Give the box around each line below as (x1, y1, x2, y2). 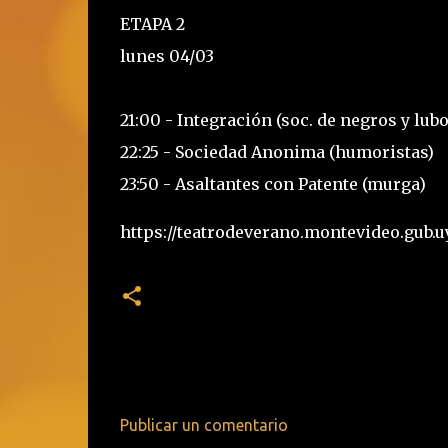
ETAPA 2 (119, 14, 185, 34)
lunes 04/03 (119, 46, 214, 66)
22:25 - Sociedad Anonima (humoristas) (119, 142, 434, 162)
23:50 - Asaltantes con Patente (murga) (119, 174, 426, 194)
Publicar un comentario (119, 416, 288, 434)
